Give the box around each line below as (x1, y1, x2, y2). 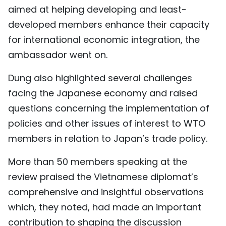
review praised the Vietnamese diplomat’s (8, 170, 198, 183)
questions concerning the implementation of (8, 101, 209, 115)
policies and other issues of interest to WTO (8, 117, 205, 130)
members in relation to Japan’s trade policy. (8, 132, 207, 145)
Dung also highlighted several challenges (8, 71, 192, 84)
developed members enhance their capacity (8, 18, 209, 31)
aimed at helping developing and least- (8, 3, 187, 16)
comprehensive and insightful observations (8, 185, 204, 198)
